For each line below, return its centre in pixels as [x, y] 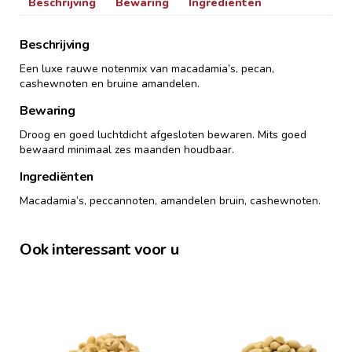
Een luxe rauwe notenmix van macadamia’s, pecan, [147, 68]
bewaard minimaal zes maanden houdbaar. [127, 149]
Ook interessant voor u [99, 249]
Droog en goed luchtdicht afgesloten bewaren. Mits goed [163, 134]
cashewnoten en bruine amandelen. [110, 83]
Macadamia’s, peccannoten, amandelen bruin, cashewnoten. [170, 200]
